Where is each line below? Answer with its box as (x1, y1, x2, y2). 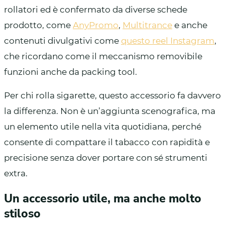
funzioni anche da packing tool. (4, 66, 137, 77)
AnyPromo (73, 20, 119, 30)
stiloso (4, 205, 41, 221)
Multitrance (123, 20, 172, 30)
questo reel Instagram (121, 35, 214, 46)
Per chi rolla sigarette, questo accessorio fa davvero (4, 90, 221, 100)
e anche (172, 20, 207, 30)
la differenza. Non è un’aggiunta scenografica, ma (4, 105, 215, 116)
